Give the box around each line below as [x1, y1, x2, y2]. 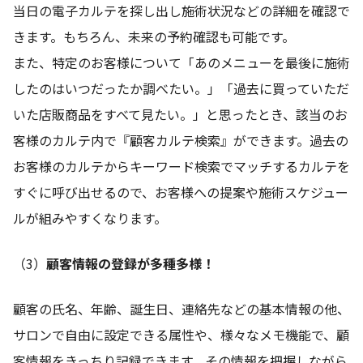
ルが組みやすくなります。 [13, 208, 167, 228]
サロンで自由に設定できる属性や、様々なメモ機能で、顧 [13, 325, 349, 345]
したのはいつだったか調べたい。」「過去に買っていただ [13, 79, 349, 99]
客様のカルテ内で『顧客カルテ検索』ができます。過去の [13, 130, 348, 151]
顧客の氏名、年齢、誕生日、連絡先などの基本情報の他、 [13, 299, 350, 319]
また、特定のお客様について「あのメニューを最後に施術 [13, 53, 350, 73]
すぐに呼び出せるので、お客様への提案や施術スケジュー [13, 182, 348, 203]
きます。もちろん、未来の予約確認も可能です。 [13, 27, 295, 47]
